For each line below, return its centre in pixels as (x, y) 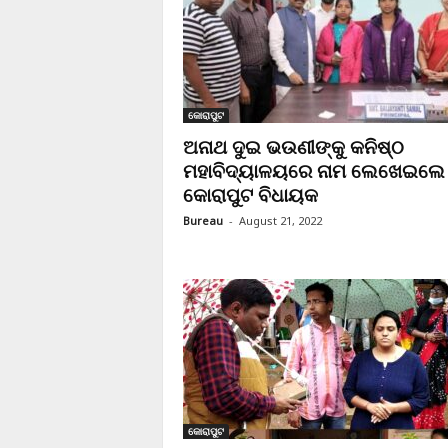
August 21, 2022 (280, 220)
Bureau (202, 220)
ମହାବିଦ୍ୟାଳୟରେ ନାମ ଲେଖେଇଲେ (313, 171)
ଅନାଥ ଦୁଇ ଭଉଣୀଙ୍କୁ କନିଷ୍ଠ (293, 147)
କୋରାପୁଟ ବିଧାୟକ (250, 195)
